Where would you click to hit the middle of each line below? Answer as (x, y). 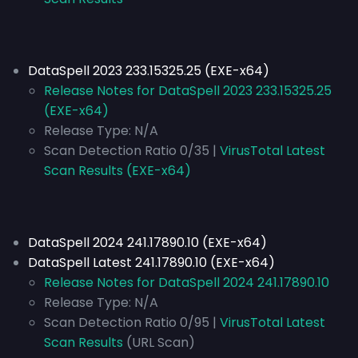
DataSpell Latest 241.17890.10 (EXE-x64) (151, 263)
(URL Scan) (159, 342)
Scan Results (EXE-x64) (117, 171)
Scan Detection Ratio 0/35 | (130, 151)
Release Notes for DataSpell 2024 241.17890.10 (187, 282)
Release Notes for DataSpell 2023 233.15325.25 (188, 91)
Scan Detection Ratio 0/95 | (130, 322)
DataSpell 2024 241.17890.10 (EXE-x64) (147, 243)
